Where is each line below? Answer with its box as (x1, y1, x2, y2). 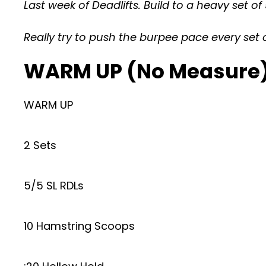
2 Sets (24, 138, 56, 153)
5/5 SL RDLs (24, 178, 84, 193)
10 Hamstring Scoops (24, 218, 135, 233)
